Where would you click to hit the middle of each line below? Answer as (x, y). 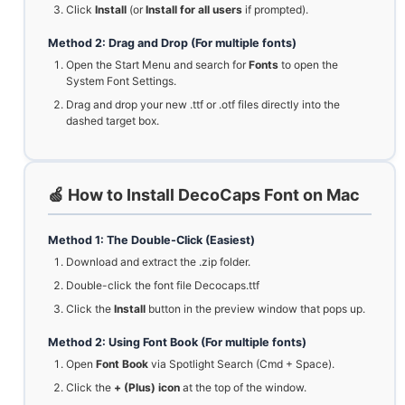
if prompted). (275, 10)
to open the (308, 65)
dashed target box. (113, 121)
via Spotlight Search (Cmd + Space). (241, 364)
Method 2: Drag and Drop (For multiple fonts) (172, 43)
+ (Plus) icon (147, 388)
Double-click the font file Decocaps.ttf (163, 286)
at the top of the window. (243, 388)
